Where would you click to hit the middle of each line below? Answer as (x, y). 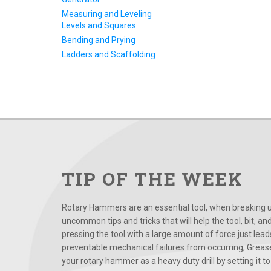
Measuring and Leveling (107, 14)
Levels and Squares (99, 25)
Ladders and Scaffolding (109, 54)
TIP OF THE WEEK (153, 179)
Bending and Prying (99, 40)
